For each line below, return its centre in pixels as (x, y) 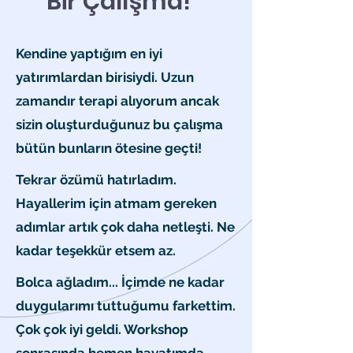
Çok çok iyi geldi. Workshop (102, 329)
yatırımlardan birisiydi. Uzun (105, 77)
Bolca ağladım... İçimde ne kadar (120, 282)
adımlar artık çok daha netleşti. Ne (125, 227)
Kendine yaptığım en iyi (89, 54)
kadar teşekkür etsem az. (96, 251)
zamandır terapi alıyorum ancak (117, 101)
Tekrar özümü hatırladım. (96, 180)
